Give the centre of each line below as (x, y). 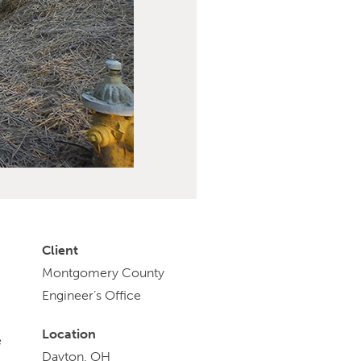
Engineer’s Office (91, 296)
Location (69, 334)
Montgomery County (103, 273)
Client (60, 251)
